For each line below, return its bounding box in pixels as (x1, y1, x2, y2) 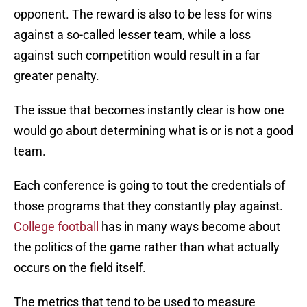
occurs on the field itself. (14, 260, 146, 275)
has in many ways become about (99, 219, 280, 234)
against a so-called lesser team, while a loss (14, 27, 251, 42)
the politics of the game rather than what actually (14, 240, 280, 255)
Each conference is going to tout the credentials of (14, 178, 285, 193)
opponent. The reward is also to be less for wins (14, 7, 272, 22)
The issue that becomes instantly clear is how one (14, 103, 284, 118)
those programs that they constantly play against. (14, 199, 283, 214)
